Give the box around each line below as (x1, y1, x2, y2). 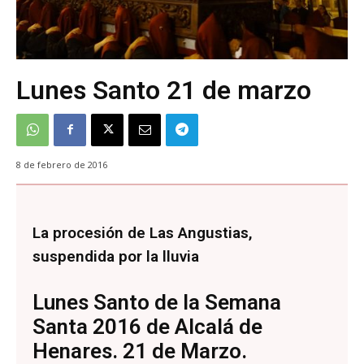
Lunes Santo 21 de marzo (16, 74, 311, 106)
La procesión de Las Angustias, (32, 223, 253, 242)
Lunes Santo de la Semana (32, 289, 281, 314)
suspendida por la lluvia (32, 246, 199, 266)
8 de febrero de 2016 (16, 158, 107, 171)
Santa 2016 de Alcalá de (32, 314, 262, 339)
